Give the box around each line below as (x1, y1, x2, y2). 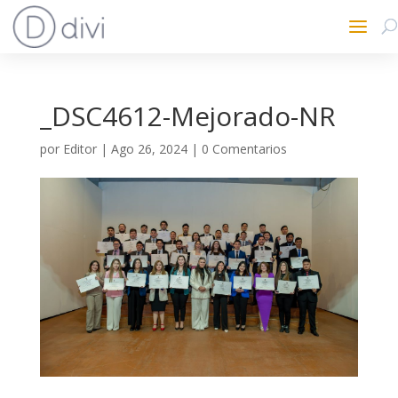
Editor (62, 140, 97, 157)
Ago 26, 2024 (110, 140, 187, 157)
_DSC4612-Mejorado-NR (39, 98, 336, 134)
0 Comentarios (201, 140, 287, 157)
